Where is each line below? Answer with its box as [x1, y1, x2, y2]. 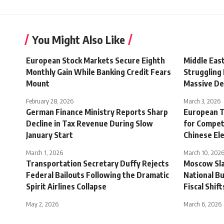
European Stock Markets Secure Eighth [26, 55, 165, 66]
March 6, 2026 [183, 200, 221, 208]
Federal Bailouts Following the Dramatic [26, 170, 169, 180]
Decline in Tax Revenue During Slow [26, 118, 153, 129]
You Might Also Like [32, 32, 125, 47]
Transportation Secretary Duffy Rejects [26, 158, 169, 169]
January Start [26, 130, 73, 140]
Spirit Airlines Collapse [26, 181, 106, 192]
